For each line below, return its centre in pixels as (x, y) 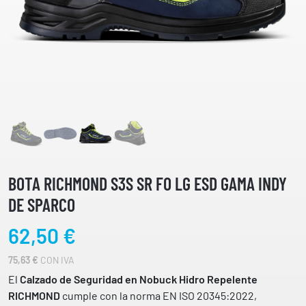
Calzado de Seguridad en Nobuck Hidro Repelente (139, 279)
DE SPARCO (42, 204)
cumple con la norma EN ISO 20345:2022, (158, 296)
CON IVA (56, 260)
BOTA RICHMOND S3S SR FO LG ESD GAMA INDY (148, 183)
